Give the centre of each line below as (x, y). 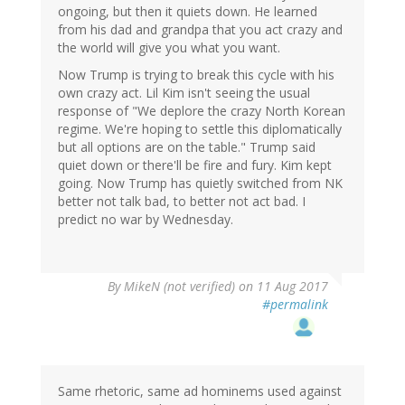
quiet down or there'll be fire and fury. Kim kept (195, 165)
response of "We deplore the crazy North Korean (202, 111)
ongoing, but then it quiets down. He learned (188, 12)
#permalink (295, 305)
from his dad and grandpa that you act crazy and (200, 30)
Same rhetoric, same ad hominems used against (200, 391)
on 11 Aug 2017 (282, 287)
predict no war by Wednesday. (146, 220)
